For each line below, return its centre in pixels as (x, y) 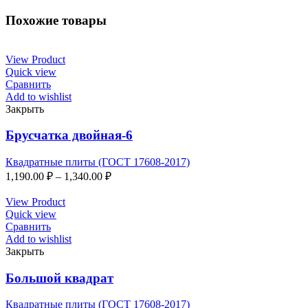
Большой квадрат (59, 278)
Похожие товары (56, 20)
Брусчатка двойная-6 (69, 135)
